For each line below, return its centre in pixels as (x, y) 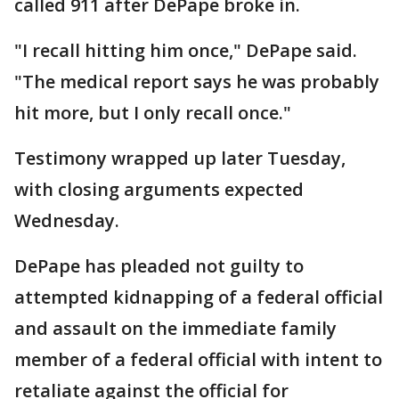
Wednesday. (67, 220)
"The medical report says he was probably (197, 81)
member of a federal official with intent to (198, 359)
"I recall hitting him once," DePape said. (186, 50)
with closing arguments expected (159, 189)
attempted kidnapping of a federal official (199, 297)
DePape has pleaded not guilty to (159, 266)
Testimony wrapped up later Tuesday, (180, 158)
